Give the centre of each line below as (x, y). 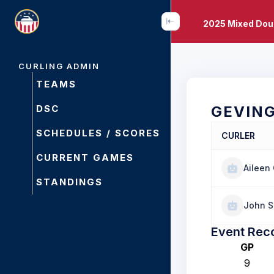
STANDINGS (69, 182)
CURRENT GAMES (85, 157)
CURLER (238, 135)
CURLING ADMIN (59, 66)
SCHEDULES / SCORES (98, 133)
